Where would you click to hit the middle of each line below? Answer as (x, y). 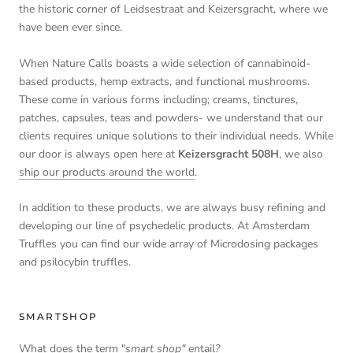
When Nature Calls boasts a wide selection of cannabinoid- (165, 63)
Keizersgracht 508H (229, 154)
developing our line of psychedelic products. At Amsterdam (164, 226)
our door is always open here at (98, 154)
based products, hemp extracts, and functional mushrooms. (164, 81)
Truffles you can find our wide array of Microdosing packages (169, 244)
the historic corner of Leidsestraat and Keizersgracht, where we (173, 9)
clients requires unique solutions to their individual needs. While (176, 136)
